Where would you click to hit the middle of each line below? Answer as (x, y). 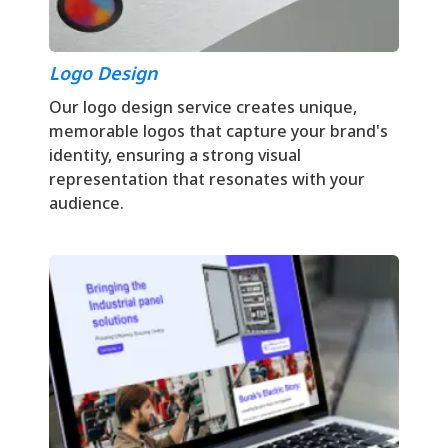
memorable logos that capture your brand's (218, 130)
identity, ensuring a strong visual (175, 154)
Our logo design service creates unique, (203, 106)
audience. (86, 202)
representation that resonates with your (207, 178)
